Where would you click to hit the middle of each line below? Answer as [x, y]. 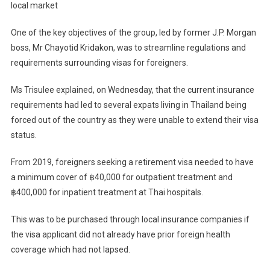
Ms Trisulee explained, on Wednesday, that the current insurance [132, 90]
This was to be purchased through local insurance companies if [130, 220]
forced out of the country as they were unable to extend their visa [134, 120]
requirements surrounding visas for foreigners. [99, 63]
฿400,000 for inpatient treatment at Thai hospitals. [107, 193]
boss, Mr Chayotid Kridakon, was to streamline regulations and [128, 48]
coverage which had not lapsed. [70, 250]
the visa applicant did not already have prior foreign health [120, 235]
